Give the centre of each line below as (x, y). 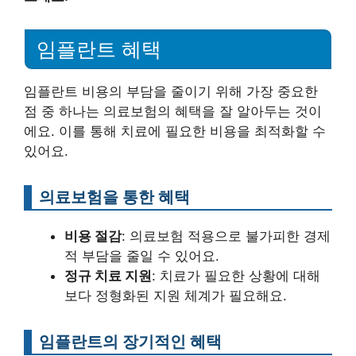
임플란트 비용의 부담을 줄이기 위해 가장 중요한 (171, 92)
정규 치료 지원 (108, 276)
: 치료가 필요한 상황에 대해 (236, 276)
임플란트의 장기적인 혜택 (130, 342)
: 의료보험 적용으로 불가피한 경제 (226, 236)
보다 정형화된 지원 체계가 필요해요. (176, 296)
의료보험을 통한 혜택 (114, 197)
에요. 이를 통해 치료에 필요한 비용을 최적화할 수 (175, 132)
